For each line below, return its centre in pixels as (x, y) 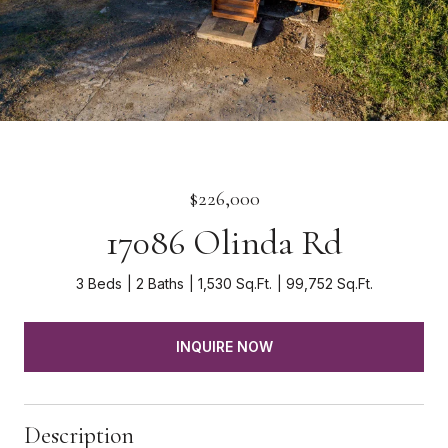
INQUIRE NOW (224, 346)
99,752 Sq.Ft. (329, 283)
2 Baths (159, 283)
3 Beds (98, 283)
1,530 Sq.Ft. (234, 283)
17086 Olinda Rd (224, 242)
